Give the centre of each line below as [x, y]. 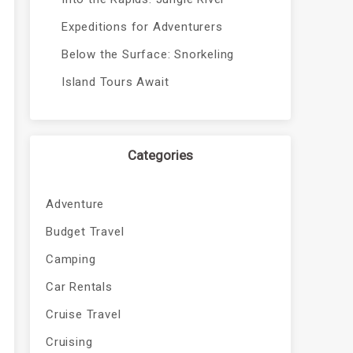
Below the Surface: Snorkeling [148, 54]
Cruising [69, 342]
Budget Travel [85, 232]
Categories [160, 155]
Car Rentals [79, 287]
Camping [71, 259]
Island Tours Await [115, 82]
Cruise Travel [83, 314]
